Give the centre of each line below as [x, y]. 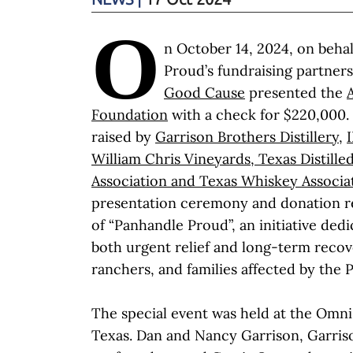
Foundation [130, 114]
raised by [123, 136]
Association [129, 180]
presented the [296, 92]
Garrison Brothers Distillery [247, 136]
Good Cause [204, 92]
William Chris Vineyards [171, 158]
